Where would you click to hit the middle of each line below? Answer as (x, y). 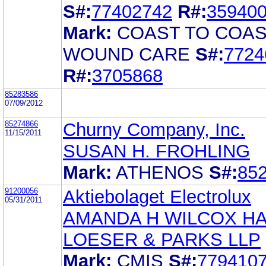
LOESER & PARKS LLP (162, 239)
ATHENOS (160, 172)
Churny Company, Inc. (154, 129)
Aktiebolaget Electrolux (157, 197)
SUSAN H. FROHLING (156, 151)
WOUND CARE (126, 54)
